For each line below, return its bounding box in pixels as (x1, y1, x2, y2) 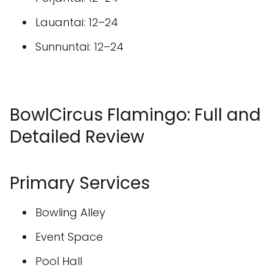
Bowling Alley (35, 205, 105, 220)
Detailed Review (10, 125, 144, 149)
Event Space (35, 229, 103, 244)
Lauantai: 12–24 (35, 15, 118, 30)
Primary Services (10, 171, 150, 195)
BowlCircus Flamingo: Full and (10, 103, 261, 127)
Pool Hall (35, 253, 82, 269)
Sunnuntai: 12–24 (35, 39, 124, 54)
